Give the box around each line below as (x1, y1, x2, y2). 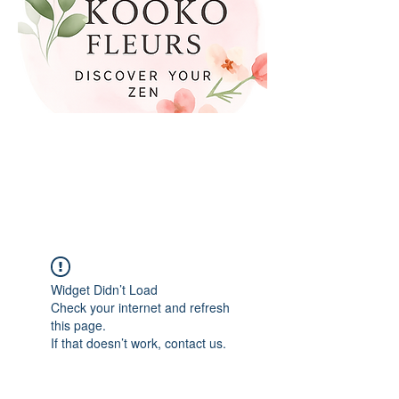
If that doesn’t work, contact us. (51, 334, 226, 352)
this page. (51, 316, 106, 334)
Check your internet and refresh (51, 298, 230, 316)
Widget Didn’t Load (51, 281, 158, 298)
